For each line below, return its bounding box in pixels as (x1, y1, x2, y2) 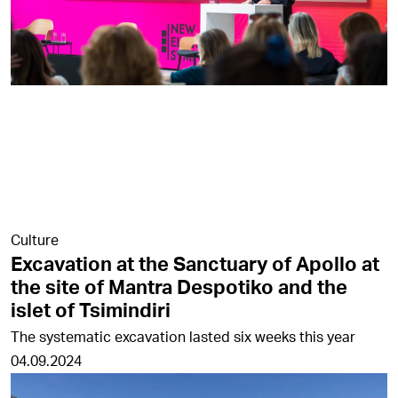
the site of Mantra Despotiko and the (11, 275, 347, 298)
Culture (11, 230, 59, 249)
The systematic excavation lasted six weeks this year (11, 327, 355, 346)
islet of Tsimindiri (11, 298, 171, 322)
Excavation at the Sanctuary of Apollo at (11, 251, 379, 275)
